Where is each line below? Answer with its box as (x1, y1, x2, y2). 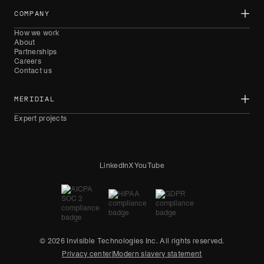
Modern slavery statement (113, 250, 202, 258)
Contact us (14, 67, 52, 75)
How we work (14, 29, 60, 37)
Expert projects (14, 114, 67, 123)
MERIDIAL (14, 95, 55, 103)
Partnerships (14, 48, 57, 56)
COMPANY (14, 9, 50, 18)
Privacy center (62, 250, 112, 258)
